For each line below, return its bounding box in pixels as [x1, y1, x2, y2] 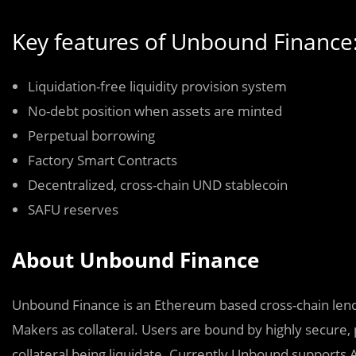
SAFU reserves [28, 200, 118, 219]
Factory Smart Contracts [28, 151, 177, 169]
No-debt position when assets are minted [28, 102, 282, 120]
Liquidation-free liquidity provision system [28, 77, 287, 95]
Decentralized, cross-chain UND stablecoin [28, 176, 288, 194]
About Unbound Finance [12, 246, 259, 274]
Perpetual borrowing [28, 126, 155, 145]
